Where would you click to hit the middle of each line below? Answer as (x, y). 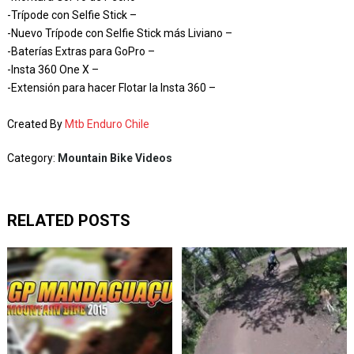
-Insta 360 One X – (53, 70)
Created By (36, 124)
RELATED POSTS (68, 220)
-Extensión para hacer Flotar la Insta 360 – (111, 88)
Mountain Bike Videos (115, 158)
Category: (32, 158)
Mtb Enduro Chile (107, 124)
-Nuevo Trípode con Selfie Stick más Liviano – (119, 33)
